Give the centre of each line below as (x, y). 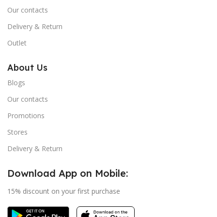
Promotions (26, 115)
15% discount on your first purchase (64, 191)
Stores (17, 132)
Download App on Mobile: (68, 173)
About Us (27, 67)
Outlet (17, 43)
